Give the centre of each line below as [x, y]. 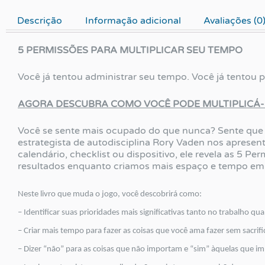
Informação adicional [133, 20]
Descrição [40, 20]
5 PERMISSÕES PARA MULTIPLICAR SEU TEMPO [130, 50]
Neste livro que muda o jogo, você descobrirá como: [110, 194]
